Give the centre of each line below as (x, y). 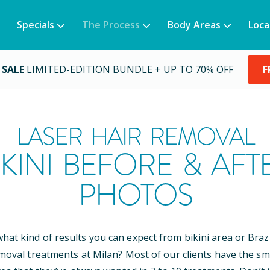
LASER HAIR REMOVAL (135, 137)
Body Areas (194, 25)
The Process (111, 25)
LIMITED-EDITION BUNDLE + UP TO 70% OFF (130, 70)
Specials (36, 25)
